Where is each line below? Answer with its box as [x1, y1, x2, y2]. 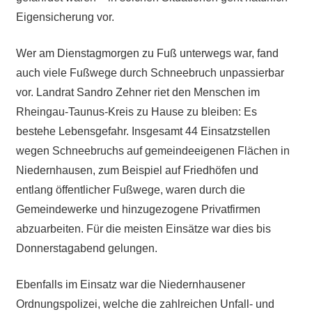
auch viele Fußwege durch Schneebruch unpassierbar [15, 66, 284, 79]
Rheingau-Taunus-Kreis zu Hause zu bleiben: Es [15, 105, 257, 118]
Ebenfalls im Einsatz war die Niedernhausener [15, 278, 245, 290]
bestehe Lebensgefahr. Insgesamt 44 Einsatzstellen [15, 125, 270, 137]
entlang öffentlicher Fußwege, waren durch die [15, 183, 245, 196]
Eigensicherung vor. [15, 10, 114, 23]
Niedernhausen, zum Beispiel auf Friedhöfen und [15, 164, 258, 176]
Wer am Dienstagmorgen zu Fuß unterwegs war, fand [15, 47, 279, 59]
